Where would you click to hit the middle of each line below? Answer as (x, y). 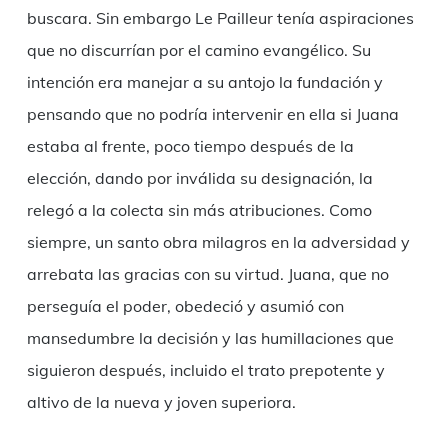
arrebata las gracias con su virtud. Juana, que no (207, 274)
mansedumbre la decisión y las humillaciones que (210, 338)
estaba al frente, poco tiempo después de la (190, 146)
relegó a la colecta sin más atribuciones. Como (199, 210)
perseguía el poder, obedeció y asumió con (185, 306)
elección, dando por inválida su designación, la (199, 178)
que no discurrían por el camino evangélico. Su (198, 50)
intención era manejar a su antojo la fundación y (204, 82)
